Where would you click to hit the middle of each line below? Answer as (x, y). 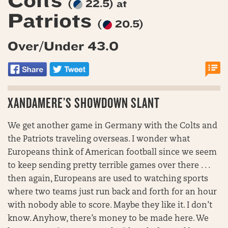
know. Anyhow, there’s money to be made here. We (108, 219)
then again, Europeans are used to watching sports (108, 179)
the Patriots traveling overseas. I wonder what (99, 139)
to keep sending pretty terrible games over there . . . (109, 166)
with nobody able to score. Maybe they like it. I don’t (110, 205)
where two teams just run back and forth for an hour (112, 192)
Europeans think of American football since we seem (112, 152)
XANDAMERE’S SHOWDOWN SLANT (84, 103)
